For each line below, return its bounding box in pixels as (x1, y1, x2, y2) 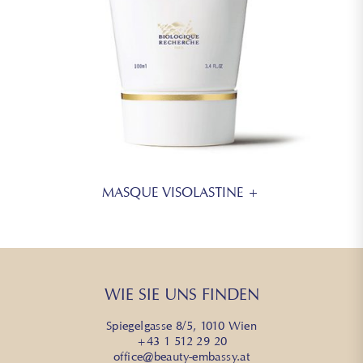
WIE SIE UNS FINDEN (104, 284, 259, 304)
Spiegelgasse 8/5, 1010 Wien (105, 318, 258, 333)
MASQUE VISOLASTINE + (101, 183, 259, 200)
